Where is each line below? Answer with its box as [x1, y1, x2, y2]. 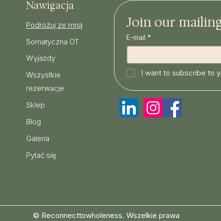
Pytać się [26, 150, 56, 160]
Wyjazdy [26, 53, 55, 63]
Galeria [26, 134, 49, 143]
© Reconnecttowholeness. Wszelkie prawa [33, 211, 180, 220]
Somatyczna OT [26, 37, 79, 46]
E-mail [126, 33, 146, 41]
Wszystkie [26, 70, 61, 79]
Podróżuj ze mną [26, 20, 82, 30]
